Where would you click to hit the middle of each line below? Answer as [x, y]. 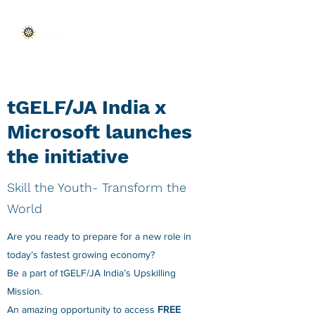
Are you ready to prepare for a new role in [99, 236]
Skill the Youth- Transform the [97, 187]
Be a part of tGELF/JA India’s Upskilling [91, 273]
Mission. [25, 291]
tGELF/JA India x [86, 107]
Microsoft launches [99, 132]
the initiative [68, 156]
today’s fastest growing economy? [82, 255]
